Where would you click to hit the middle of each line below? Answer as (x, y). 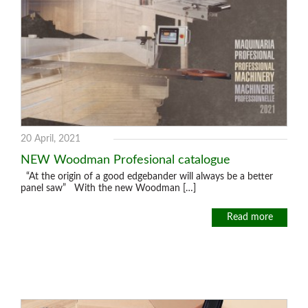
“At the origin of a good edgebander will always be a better (147, 177)
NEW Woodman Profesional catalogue (125, 160)
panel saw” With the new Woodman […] (108, 188)
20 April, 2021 (51, 139)
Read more (250, 217)
